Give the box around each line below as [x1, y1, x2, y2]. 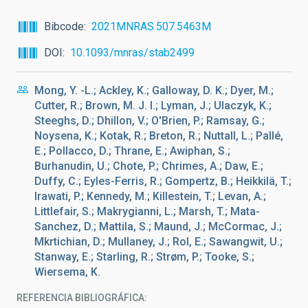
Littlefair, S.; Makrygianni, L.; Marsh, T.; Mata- [34, 205, 260, 218]
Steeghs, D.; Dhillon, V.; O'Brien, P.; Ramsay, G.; [34, 114, 265, 127]
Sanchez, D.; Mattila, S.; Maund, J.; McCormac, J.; [34, 220, 282, 233]
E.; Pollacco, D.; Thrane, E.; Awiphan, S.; [34, 144, 230, 157]
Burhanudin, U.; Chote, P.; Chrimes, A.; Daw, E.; [34, 159, 263, 173]
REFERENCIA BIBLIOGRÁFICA [16, 292, 144, 303]
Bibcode [44, 20, 84, 33]
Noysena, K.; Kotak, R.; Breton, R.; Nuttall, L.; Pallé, [34, 129, 283, 142]
